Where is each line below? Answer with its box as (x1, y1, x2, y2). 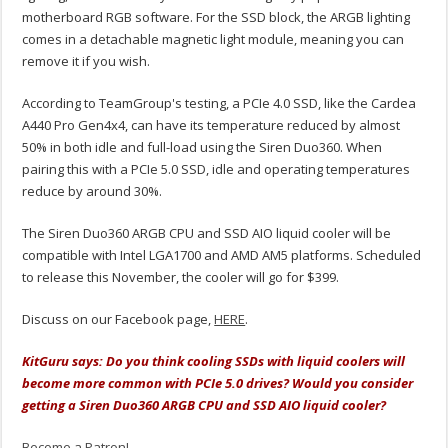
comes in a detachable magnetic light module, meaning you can (22, 30, 405, 49)
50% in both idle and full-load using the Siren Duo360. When (22, 138, 383, 157)
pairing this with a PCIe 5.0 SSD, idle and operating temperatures (22, 160, 411, 179)
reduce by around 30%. (22, 182, 163, 201)
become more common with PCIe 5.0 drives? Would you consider (22, 374, 414, 393)
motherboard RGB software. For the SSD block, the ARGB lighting (22, 8, 411, 27)
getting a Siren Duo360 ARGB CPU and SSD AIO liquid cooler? (22, 396, 387, 415)
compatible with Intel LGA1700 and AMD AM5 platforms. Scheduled (22, 246, 422, 265)
